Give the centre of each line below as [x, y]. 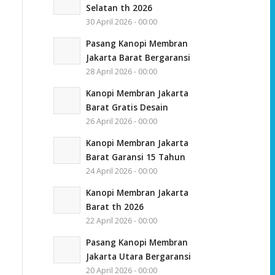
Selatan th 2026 [119, 7]
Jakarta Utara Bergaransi [138, 256]
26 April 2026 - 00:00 [121, 121]
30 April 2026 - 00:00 [121, 21]
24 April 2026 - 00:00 [121, 171]
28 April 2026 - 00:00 [121, 71]
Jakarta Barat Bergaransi [138, 57]
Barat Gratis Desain [127, 107]
